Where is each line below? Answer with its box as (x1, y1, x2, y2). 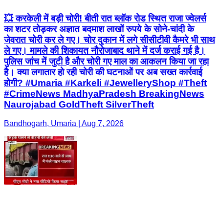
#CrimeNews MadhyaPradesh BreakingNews (4, 88, 204, 99)
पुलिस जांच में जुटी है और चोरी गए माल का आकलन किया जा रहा (4, 56, 209, 67)
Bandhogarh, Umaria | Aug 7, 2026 (4, 119, 124, 128)
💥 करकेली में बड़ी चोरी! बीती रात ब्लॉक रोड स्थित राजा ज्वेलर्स (4, 13, 206, 24)
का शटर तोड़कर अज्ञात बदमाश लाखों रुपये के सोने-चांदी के (4, 24, 194, 35)
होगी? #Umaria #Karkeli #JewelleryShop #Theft (4, 78, 207, 88)
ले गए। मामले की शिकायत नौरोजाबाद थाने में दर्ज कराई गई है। (4, 45, 205, 56)
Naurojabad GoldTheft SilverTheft (4, 99, 154, 110)
